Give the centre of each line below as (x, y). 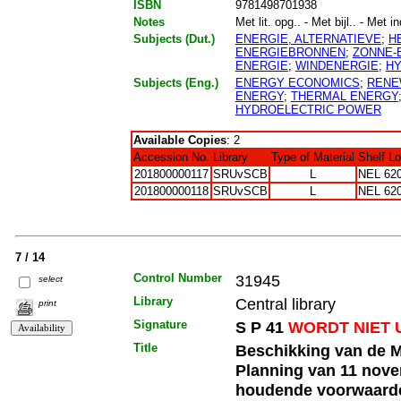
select (51, 278)
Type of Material (312, 157)
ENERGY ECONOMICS (297, 82)
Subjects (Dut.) (174, 38)
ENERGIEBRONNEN (290, 52)
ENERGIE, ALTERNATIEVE (308, 38)
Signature (160, 325)
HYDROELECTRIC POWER (308, 109)
